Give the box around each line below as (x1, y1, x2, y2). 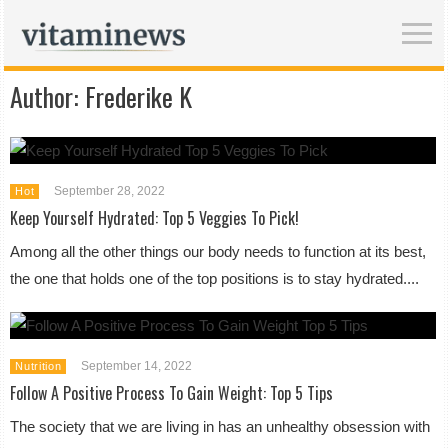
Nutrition (15, 360, 62, 372)
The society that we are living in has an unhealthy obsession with (10, 418, 431, 435)
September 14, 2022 (81, 359, 193, 373)
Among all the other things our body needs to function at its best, (10, 243, 427, 260)
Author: (10, 77, 86, 116)
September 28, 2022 (54, 184, 166, 198)
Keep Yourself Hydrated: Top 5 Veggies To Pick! (10, 206, 300, 230)
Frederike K (85, 77, 193, 116)
